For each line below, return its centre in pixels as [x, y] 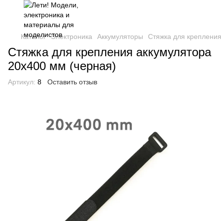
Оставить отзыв [72, 82]
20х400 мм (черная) [62, 66]
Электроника [72, 37]
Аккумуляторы [120, 37]
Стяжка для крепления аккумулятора [110, 52]
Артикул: [22, 82]
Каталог [33, 37]
